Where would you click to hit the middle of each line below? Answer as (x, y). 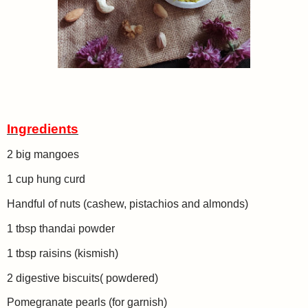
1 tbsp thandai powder (61, 228)
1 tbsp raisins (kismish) (63, 253)
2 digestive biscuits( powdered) (82, 278)
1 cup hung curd (46, 179)
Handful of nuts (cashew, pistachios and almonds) (128, 204)
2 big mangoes (44, 155)
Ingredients (43, 129)
